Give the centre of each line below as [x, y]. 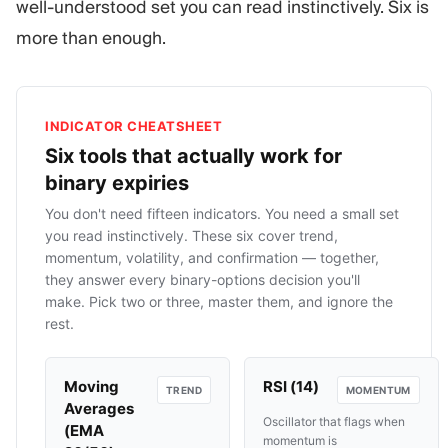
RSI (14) [291, 386]
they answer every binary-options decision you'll [202, 279]
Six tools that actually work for [193, 155]
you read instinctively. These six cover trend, [191, 235]
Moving [91, 386]
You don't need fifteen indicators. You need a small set [222, 213]
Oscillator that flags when [334, 421]
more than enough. [91, 37]
